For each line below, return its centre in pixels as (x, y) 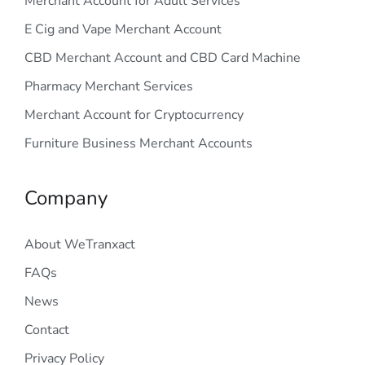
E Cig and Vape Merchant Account (123, 29)
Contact (47, 330)
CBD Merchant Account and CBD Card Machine (163, 58)
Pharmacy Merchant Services (109, 86)
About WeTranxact (80, 244)
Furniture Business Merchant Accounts (139, 143)
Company (66, 198)
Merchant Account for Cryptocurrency (134, 115)
